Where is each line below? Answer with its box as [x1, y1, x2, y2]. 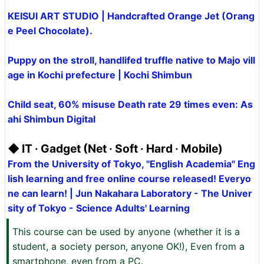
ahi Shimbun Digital [8, 113, 95, 125]
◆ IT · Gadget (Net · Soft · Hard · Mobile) [8, 141, 223, 156]
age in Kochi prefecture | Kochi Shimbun [8, 69, 192, 81]
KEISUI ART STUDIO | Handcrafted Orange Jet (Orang [8, 10, 255, 22]
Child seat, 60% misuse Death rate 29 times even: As [8, 98, 253, 110]
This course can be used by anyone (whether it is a [12, 226, 240, 237]
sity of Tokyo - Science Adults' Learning [8, 202, 190, 214]
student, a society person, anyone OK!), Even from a [12, 240, 245, 252]
